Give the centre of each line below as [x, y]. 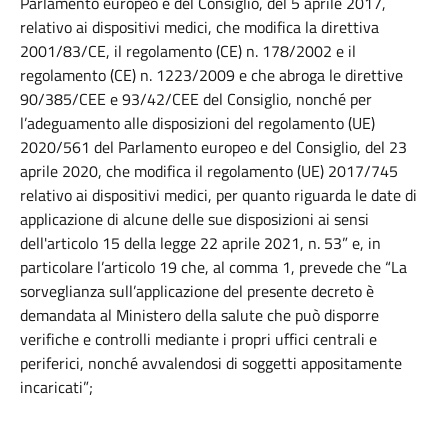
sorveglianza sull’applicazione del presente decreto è [197, 291]
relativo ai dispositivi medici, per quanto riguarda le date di [218, 195]
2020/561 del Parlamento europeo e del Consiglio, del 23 [213, 147]
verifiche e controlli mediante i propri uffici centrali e [198, 339]
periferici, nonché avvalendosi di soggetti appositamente [211, 363]
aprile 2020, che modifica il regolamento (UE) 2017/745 [209, 171]
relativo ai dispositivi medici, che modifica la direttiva [199, 27]
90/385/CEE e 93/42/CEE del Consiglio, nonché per [196, 99]
